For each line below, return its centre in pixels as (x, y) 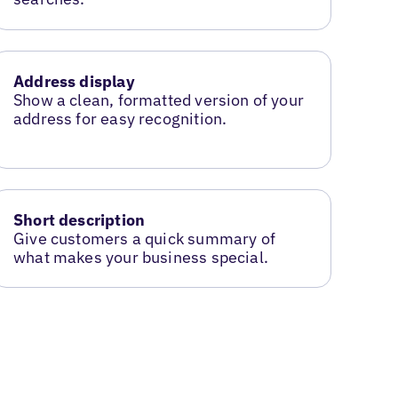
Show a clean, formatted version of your (159, 100)
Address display (74, 82)
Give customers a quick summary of (144, 239)
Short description (80, 220)
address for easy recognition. (120, 119)
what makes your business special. (141, 258)
